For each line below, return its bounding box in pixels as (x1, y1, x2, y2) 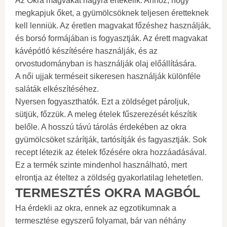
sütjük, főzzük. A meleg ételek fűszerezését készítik (15, 110, 197, 119)
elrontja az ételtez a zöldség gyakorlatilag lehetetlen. (15, 173, 203, 182)
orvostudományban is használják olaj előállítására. (15, 59, 197, 68)
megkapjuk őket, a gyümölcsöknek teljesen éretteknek (15, 9, 209, 17)
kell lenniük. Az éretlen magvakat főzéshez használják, (15, 21, 211, 30)
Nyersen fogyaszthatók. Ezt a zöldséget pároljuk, (15, 97, 190, 106)
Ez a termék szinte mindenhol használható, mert (15, 161, 187, 169)
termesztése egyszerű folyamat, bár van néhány (15, 216, 186, 225)
